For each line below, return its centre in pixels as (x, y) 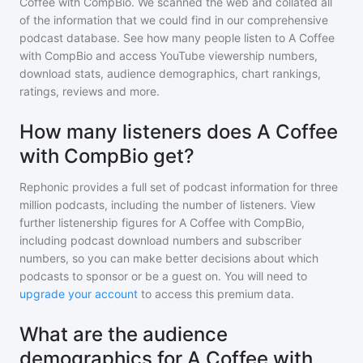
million (36, 205)
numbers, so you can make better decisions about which (169, 258)
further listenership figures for (99, 222)
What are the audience (124, 334)
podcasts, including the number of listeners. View (184, 205)
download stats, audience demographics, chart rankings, (170, 73)
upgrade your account (79, 294)
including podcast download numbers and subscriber (160, 240)
